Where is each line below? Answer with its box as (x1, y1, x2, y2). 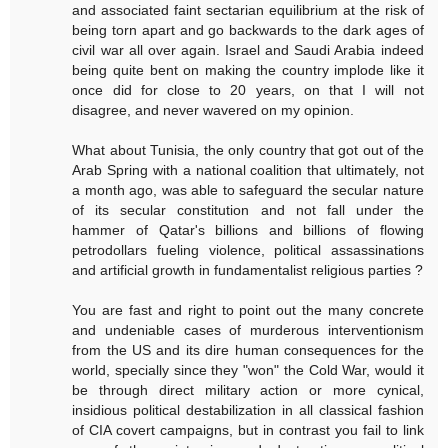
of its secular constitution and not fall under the (72, 202, 424, 219)
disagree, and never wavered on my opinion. (72, 102, 355, 119)
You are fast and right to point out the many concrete (72, 302, 424, 319)
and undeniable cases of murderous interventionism (72, 322, 424, 339)
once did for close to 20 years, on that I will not (72, 82, 424, 99)
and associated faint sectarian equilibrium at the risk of (72, 2, 424, 19)
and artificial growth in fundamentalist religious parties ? (72, 262, 424, 279)
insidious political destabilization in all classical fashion (72, 402, 424, 419)
